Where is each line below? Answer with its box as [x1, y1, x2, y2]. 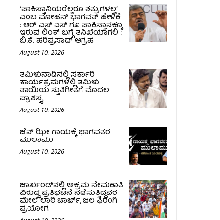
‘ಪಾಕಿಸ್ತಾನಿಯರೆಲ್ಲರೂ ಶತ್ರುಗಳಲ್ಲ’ [20, 3, 118, 16]
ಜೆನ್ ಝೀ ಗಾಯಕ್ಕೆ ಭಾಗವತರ [20, 126, 110, 139]
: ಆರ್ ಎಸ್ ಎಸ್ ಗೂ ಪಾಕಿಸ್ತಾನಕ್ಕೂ [20, 19, 123, 32]
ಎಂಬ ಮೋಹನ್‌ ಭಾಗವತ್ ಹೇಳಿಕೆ [20, 11, 121, 24]
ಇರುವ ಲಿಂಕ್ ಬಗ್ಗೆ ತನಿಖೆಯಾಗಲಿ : [20, 27, 122, 40]
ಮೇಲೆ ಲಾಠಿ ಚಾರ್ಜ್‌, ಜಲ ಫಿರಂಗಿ [20, 194, 117, 208]
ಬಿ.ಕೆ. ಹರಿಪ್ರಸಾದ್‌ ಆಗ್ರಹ [20, 34, 94, 48]
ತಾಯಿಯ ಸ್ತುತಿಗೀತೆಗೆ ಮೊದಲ [20, 84, 109, 97]
